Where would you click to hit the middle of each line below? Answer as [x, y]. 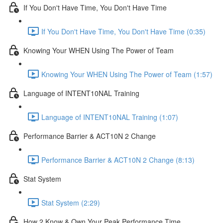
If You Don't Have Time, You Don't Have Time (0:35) [123, 31]
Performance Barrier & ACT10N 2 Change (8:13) [118, 160]
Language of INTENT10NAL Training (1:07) [110, 117]
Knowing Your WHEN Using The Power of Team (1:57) [127, 74]
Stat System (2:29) [71, 202]
